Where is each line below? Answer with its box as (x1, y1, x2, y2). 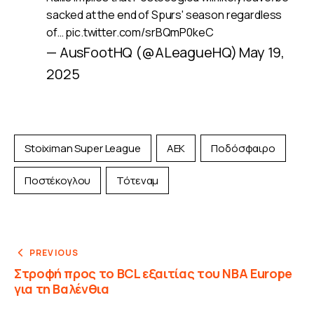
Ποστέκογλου (25, 173, 91, 189)
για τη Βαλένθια (14, 280, 109, 298)
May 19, (239, 42, 285, 62)
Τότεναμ (116, 173, 159, 189)
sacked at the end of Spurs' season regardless (46, 6, 282, 22)
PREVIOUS (29, 247, 79, 259)
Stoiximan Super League (25, 141, 141, 156)
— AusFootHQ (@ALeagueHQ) (46, 42, 240, 62)
